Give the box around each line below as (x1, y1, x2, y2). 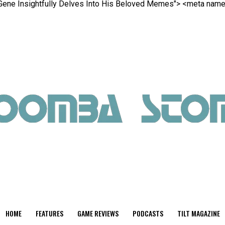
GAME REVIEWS (77, 208, 119, 218)
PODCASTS (132, 208, 163, 218)
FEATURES (35, 208, 63, 218)
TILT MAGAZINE (177, 208, 220, 218)
